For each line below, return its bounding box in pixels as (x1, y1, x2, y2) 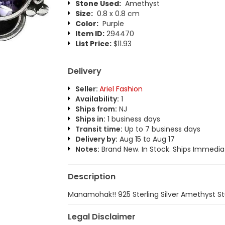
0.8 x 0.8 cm (92, 9, 140, 19)
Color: (75, 19, 98, 29)
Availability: (75, 94, 119, 104)
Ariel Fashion (99, 84, 143, 94)
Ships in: (75, 114, 105, 124)
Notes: (75, 144, 99, 154)
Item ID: (75, 29, 104, 39)
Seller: (75, 84, 99, 94)
